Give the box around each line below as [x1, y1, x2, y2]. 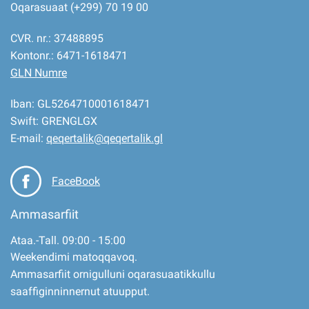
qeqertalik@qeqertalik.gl [46, 132, 163, 145]
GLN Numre [10, 66, 67, 79]
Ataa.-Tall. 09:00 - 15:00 [10, 234, 126, 247]
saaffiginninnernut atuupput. [10, 285, 150, 298]
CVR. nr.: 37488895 [10, 32, 103, 45]
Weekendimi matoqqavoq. [10, 250, 137, 263]
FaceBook [52, 175, 100, 188]
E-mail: [10, 132, 46, 145]
